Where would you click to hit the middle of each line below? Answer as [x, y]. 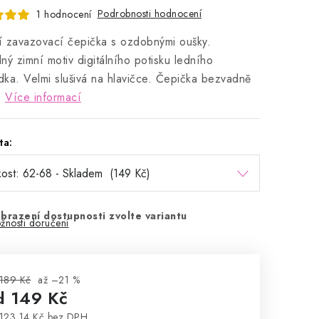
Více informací [43, 97]
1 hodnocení [64, 14]
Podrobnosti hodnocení [149, 14]
